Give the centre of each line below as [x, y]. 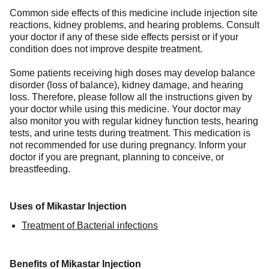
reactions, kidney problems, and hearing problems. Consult [134, 25]
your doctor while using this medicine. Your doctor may [125, 109]
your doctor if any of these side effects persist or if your [124, 37]
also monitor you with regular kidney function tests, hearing [134, 121]
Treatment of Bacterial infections [90, 225]
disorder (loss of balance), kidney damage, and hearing [126, 85]
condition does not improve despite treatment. [106, 49]
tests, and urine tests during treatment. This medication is [130, 133]
